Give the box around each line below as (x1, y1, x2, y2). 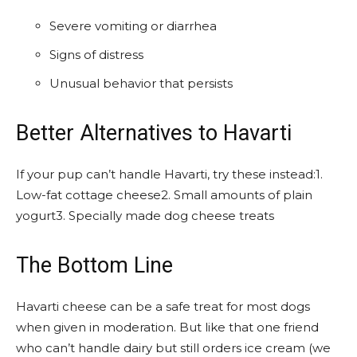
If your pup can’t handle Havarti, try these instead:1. (16, 167, 323, 182)
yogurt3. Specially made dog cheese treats (16, 208, 274, 223)
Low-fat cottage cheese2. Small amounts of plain (16, 187, 312, 202)
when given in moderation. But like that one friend (16, 320, 319, 335)
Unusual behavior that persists (49, 76, 233, 91)
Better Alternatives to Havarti (16, 120, 292, 146)
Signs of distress (49, 47, 143, 62)
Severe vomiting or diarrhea (49, 18, 217, 33)
